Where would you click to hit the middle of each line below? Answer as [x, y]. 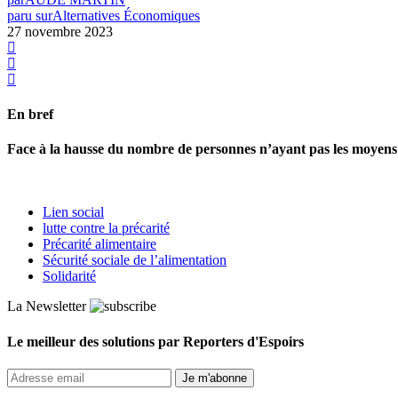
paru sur [30, 15]
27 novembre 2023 [60, 31]
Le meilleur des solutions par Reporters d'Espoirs [155, 341]
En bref [30, 115]
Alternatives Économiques [126, 15]
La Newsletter [47, 306]
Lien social [73, 212]
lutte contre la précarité [106, 228]
